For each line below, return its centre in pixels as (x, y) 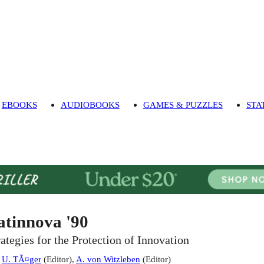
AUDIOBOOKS (90, 105)
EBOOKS (19, 105)
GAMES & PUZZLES (183, 105)
